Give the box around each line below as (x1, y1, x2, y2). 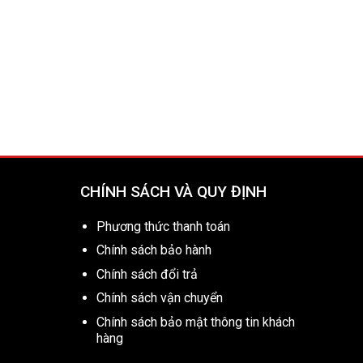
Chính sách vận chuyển (96, 290, 224, 306)
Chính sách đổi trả (96, 266, 199, 282)
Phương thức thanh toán (96, 218, 231, 234)
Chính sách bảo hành (96, 242, 212, 258)
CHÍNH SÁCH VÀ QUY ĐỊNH (79, 181, 267, 201)
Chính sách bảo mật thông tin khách (96, 314, 296, 331)
